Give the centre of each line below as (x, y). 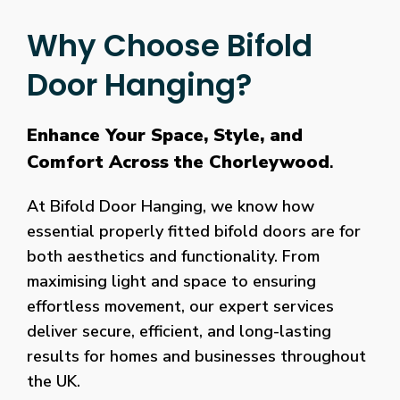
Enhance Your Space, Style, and (165, 136)
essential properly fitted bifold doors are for (194, 232)
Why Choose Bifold (170, 46)
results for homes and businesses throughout (196, 357)
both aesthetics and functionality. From (173, 257)
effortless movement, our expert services (180, 307)
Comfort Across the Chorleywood (178, 162)
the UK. (54, 382)
